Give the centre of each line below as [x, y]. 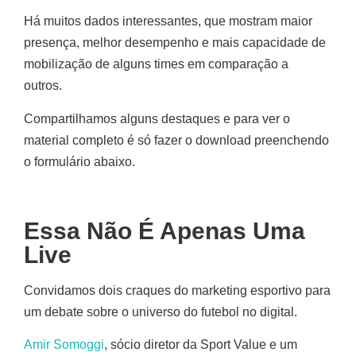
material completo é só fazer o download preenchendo [176, 140]
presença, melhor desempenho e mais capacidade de [175, 43]
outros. [44, 86]
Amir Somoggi [64, 345]
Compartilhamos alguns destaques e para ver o [157, 118]
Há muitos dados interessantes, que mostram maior [168, 21]
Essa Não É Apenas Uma [164, 230]
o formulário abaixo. [79, 161]
